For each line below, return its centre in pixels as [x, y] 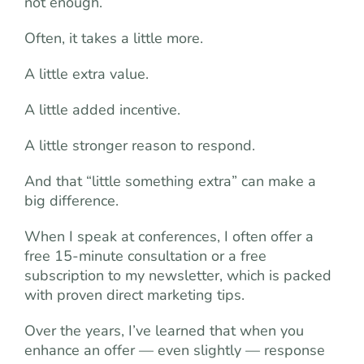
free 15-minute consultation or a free [145, 256]
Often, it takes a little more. [114, 38]
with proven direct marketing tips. [134, 295]
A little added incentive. [102, 110]
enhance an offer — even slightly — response [175, 350]
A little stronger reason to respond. [140, 145]
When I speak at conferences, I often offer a [169, 236]
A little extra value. [87, 74]
